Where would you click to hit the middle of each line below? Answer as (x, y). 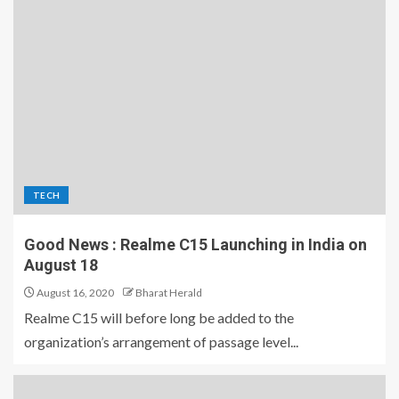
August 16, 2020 (74, 293)
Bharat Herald (169, 293)
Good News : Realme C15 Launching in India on (195, 245)
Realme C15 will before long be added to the (159, 318)
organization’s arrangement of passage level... (161, 342)
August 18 (61, 265)
